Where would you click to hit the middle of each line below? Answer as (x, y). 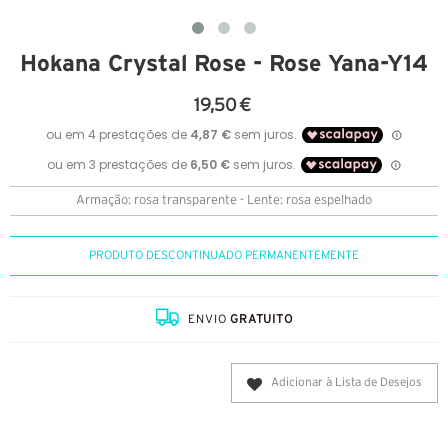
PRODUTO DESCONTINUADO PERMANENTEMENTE (224, 256)
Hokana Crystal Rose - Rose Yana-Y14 (224, 63)
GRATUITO (261, 320)
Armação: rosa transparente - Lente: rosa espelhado (224, 201)
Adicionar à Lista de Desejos (346, 383)
